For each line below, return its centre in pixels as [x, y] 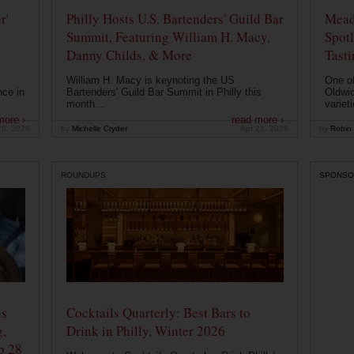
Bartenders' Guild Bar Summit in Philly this [164, 92]
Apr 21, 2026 [264, 129]
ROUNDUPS [83, 175]
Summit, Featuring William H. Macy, [168, 37]
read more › [257, 120]
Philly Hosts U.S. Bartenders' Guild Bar [175, 19]
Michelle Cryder [98, 129]
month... [85, 104]
